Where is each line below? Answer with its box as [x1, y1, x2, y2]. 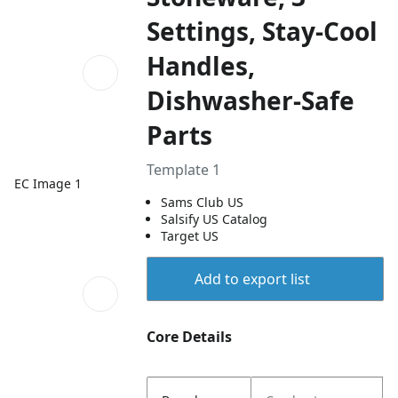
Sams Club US [161, 194, 244, 211]
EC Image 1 [14, 174, 82, 192]
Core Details [147, 327, 233, 346]
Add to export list [194, 269, 310, 289]
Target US [161, 227, 219, 244]
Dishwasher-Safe [147, 84, 355, 117]
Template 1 [147, 160, 221, 179]
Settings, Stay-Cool [147, 14, 378, 48]
